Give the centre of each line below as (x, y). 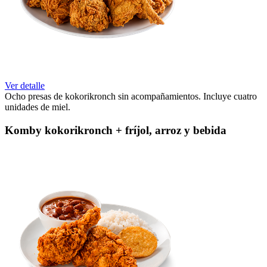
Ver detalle (25, 86)
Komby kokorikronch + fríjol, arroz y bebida (116, 131)
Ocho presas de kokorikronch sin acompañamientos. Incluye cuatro (131, 97)
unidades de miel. (38, 107)
